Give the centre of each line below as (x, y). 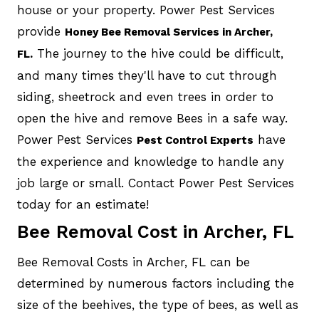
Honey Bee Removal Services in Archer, (168, 32)
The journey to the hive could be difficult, (158, 53)
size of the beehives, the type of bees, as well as (157, 304)
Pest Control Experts (195, 140)
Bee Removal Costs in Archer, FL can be (133, 262)
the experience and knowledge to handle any (150, 161)
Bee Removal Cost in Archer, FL (155, 231)
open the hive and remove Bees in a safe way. (152, 118)
